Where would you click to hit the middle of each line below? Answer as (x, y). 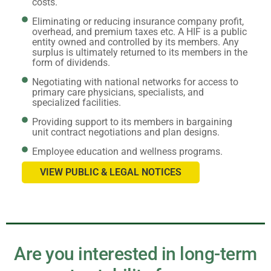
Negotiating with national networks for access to (135, 82)
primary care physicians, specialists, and (118, 93)
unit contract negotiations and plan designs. (126, 132)
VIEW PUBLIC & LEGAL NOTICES (110, 172)
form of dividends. (71, 63)
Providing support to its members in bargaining (132, 122)
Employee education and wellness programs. (128, 152)
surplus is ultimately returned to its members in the (140, 53)
